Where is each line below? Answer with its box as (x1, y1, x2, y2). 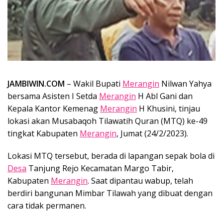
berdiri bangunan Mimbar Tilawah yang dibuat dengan (7, 188, 213, 199)
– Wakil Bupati (65, 78, 122, 90)
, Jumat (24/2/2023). (116, 128, 188, 139)
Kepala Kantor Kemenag (7, 103, 100, 114)
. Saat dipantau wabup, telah (88, 175, 193, 187)
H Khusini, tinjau (137, 103, 200, 114)
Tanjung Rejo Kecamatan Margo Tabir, (26, 163, 174, 174)
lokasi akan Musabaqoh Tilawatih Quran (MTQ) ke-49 (7, 115, 208, 127)
